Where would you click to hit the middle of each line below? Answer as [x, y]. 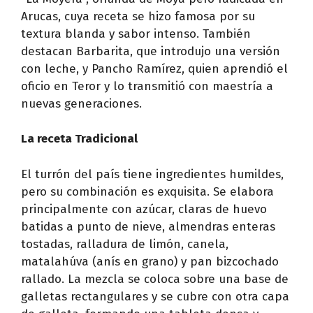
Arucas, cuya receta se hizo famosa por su [138, 16]
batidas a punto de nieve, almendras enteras [148, 226]
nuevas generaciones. [81, 103]
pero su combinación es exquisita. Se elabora [147, 191]
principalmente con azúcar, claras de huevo [144, 209]
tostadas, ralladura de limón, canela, [125, 244]
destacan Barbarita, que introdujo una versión [151, 51]
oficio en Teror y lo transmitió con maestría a [147, 86]
